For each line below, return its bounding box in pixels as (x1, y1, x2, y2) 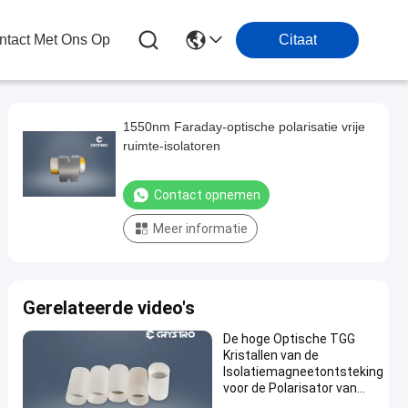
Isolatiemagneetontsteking (223, 364, 383, 379)
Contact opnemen (154, 188, 260, 202)
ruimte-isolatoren (123, 138, 220, 153)
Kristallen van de (223, 348, 319, 362)
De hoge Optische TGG (223, 331, 355, 346)
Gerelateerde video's (23, 297, 195, 319)
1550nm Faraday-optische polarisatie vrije (123, 119, 365, 134)
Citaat (278, 32, 317, 47)
